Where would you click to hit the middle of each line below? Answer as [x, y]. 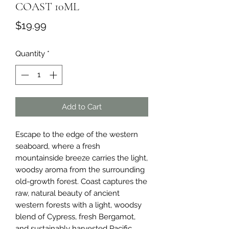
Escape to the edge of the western [77, 134]
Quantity [30, 54]
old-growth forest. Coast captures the [81, 181]
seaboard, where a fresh [58, 146]
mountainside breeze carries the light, [82, 158]
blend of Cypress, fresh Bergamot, [75, 216]
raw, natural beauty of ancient [67, 193]
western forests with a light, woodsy [78, 205]
